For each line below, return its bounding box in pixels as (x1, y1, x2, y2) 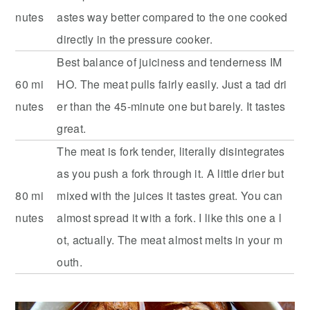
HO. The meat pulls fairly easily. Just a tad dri (57, 75, 287, 92)
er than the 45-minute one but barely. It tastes (57, 98, 286, 114)
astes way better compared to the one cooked (57, 8, 288, 25)
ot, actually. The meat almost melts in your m (57, 231, 282, 248)
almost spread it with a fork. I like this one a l (57, 209, 282, 226)
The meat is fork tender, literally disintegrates (57, 143, 285, 159)
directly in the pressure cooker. (57, 30, 212, 47)
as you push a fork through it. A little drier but (57, 165, 284, 181)
